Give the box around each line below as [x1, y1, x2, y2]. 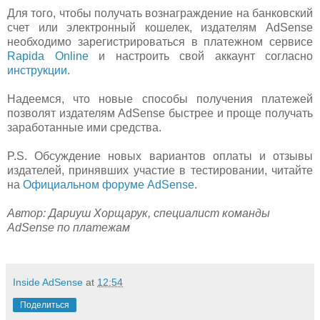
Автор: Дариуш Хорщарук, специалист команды [7, 206, 270, 219]
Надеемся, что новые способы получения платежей [7, 92, 313, 105]
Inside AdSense [13, 276, 83, 288]
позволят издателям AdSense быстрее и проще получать [7, 106, 313, 119]
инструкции [7, 64, 67, 76]
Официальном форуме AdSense [23, 178, 194, 191]
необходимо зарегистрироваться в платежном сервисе [7, 35, 313, 48]
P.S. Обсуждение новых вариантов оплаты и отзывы [7, 149, 313, 162]
